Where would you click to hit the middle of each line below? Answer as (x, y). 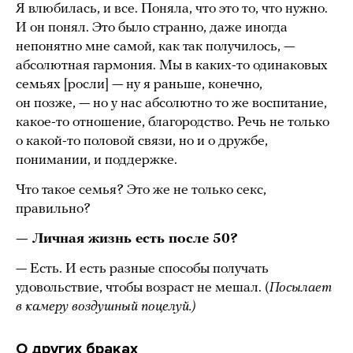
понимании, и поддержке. (97, 160)
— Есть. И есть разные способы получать (142, 269)
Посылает (301, 288)
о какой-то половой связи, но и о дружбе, (142, 141)
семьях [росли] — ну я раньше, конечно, (139, 84)
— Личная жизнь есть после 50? (127, 239)
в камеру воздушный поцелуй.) (106, 307)
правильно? (53, 209)
